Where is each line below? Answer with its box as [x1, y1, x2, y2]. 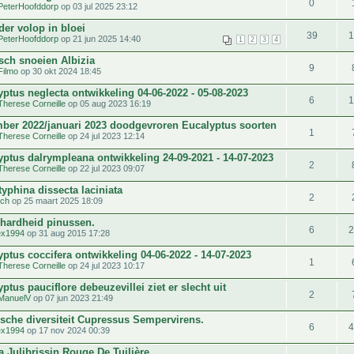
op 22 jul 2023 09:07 [66, 163, 145, 173]
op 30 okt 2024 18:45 [18, 66, 101, 76]
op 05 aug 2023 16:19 [66, 98, 151, 108]
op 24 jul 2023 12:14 [66, 130, 145, 141]
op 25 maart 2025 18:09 [9, 195, 103, 205]
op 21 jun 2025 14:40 [58, 33, 141, 43]
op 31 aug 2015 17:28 [24, 228, 110, 238]
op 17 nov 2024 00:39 [24, 325, 110, 335]
